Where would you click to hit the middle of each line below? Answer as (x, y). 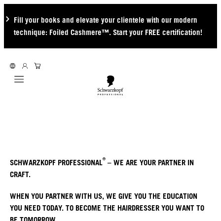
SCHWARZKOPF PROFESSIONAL (56, 163)
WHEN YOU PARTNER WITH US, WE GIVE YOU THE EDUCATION (104, 196)
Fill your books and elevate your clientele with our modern (106, 20)
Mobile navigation (47, 85)
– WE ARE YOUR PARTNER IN (150, 163)
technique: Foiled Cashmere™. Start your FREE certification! (108, 32)
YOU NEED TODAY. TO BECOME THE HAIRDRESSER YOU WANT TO (107, 208)
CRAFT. (20, 174)
